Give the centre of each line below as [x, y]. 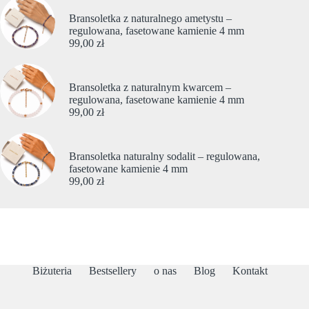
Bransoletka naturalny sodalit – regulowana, [165, 156]
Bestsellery [112, 271]
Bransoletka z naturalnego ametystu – [150, 18]
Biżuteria [52, 271]
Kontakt [250, 271]
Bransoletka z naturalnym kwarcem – [150, 87]
